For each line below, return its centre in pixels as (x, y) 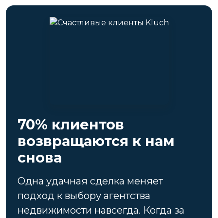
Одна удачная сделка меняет (90, 181)
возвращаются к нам (96, 141)
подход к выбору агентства (84, 195)
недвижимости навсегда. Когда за (101, 210)
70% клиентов (71, 124)
